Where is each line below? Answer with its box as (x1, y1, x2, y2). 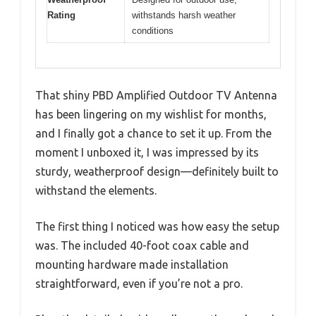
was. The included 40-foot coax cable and (35, 238, 249, 252)
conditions (132, 25, 174, 37)
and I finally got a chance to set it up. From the (35, 126, 272, 140)
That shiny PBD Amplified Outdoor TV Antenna (35, 88, 277, 102)
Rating (47, 10, 75, 21)
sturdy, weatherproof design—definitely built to (35, 164, 279, 178)
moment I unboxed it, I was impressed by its (35, 145, 259, 159)
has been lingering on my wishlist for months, (35, 107, 267, 121)
